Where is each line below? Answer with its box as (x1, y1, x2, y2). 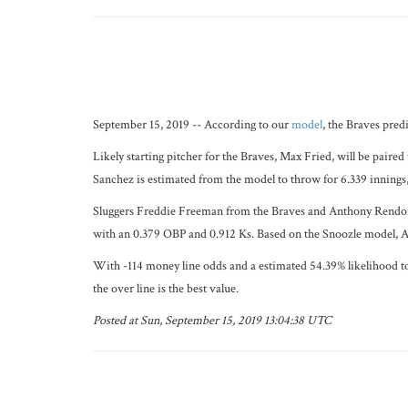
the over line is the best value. (93, 280, 239, 297)
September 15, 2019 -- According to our (93, 117, 291, 133)
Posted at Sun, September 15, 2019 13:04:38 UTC (93, 312, 331, 329)
